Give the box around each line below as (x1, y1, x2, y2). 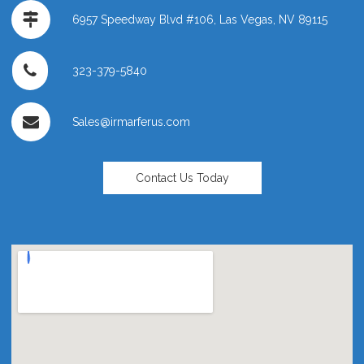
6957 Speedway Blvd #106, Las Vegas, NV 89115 (72, 12, 327, 26)
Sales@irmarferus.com (72, 115, 190, 128)
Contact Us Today (135, 171, 229, 184)
